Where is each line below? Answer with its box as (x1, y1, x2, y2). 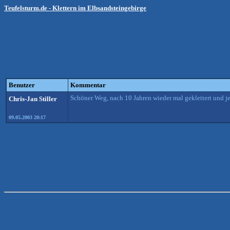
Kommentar (70, 81, 106, 89)
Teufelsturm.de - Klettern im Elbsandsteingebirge (4, 4, 146, 12)
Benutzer (9, 81, 35, 89)
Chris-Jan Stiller (9, 95, 57, 103)
